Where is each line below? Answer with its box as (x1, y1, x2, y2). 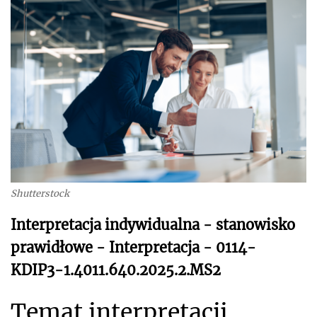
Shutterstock (11, 187, 69, 200)
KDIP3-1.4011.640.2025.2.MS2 (11, 260, 221, 279)
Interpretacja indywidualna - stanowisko (11, 215, 295, 234)
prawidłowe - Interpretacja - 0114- (11, 238, 256, 256)
